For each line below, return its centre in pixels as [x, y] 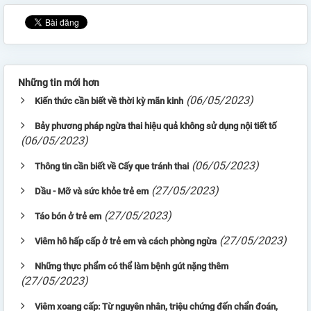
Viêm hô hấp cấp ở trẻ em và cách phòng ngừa [126, 241]
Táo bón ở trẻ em [68, 216]
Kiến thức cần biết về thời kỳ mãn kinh [109, 101]
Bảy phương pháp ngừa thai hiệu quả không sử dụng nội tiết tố [155, 126]
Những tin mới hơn [59, 82]
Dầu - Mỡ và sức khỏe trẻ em [92, 191]
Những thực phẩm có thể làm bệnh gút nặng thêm [132, 266]
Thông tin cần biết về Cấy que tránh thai [112, 166]
